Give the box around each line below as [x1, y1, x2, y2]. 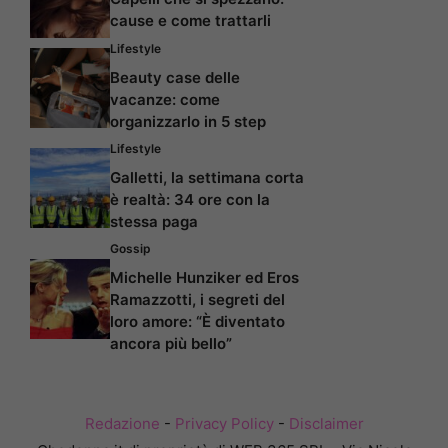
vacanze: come [110, 90, 220, 110]
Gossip [110, 241, 151, 257]
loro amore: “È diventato [110, 312, 285, 332]
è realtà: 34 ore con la [110, 190, 270, 210]
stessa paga [110, 212, 198, 232]
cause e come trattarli [110, 11, 271, 31]
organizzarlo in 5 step [110, 112, 266, 132]
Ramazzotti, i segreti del [110, 290, 285, 310]
